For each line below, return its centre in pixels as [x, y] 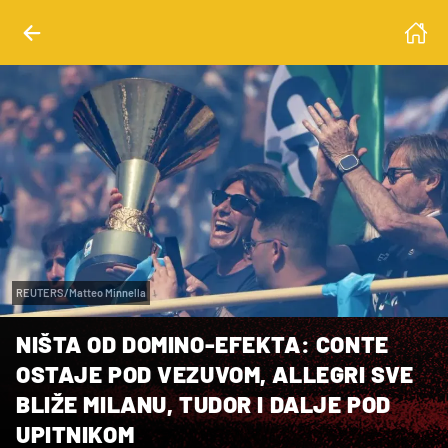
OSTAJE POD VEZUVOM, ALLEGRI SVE [215, 373]
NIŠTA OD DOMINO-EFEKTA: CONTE [202, 343]
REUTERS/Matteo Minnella [81, 292]
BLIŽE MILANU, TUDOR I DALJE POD [203, 403]
